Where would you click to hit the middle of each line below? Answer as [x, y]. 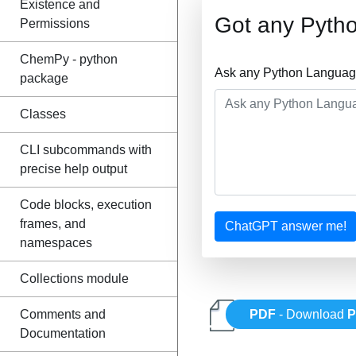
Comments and [63, 314]
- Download [312, 315]
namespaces [56, 243]
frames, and [53, 224]
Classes [43, 114]
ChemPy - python [69, 59]
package [44, 78]
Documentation [63, 333]
